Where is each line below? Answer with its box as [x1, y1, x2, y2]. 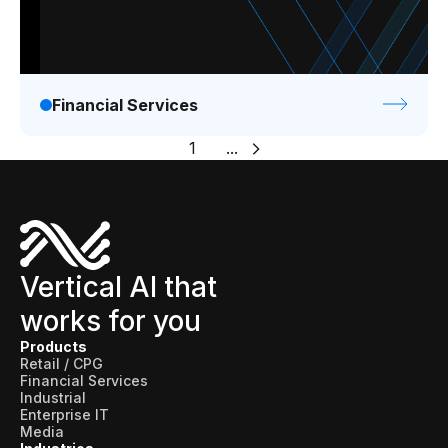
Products [20, 338, 87, 355]
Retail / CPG [20, 355, 103, 372]
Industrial [20, 389, 86, 406]
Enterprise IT [20, 406, 109, 423]
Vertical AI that [20, 270, 217, 304]
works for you [20, 304, 201, 338]
